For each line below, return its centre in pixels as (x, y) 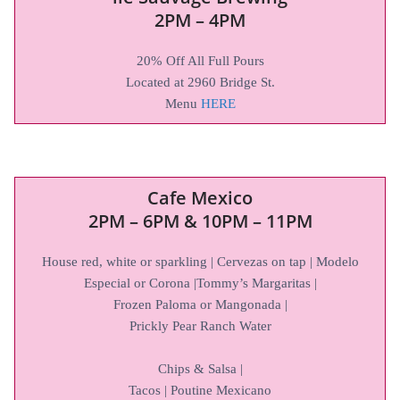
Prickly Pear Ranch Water (200, 325)
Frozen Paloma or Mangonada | (200, 304)
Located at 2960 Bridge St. (200, 82)
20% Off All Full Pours (200, 60)
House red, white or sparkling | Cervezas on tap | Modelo (200, 261)
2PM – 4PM (200, 20)
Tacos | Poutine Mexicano (200, 390)
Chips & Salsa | (200, 368)
